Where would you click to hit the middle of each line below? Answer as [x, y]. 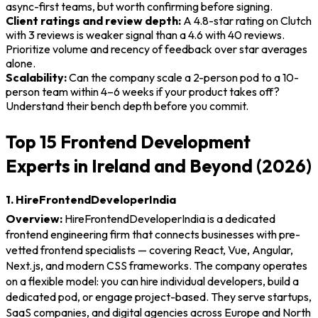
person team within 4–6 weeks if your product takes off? [143, 92]
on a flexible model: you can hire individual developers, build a [152, 281]
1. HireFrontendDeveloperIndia [91, 199]
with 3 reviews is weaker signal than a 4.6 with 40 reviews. [145, 35]
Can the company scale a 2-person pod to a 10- [183, 78]
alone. [21, 64]
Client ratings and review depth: [93, 21]
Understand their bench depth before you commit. [127, 106]
